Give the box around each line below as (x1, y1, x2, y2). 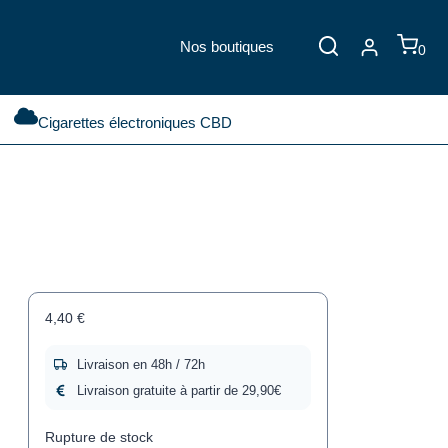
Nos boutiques (179, 38, 274, 56)
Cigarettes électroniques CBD (38, 114, 233, 132)
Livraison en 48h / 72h (76, 356, 205, 372)
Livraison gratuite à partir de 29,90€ (76, 382, 281, 398)
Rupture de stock (44, 429, 153, 446)
